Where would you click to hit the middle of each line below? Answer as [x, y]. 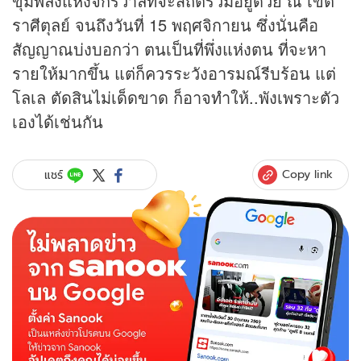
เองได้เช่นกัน [58, 122]
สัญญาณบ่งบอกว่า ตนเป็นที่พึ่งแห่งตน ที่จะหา [169, 49]
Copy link [307, 174]
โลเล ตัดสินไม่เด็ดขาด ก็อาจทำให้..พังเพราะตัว [176, 98]
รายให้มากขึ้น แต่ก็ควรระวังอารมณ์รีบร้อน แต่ [174, 73]
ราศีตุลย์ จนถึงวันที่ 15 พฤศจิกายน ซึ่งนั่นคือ [165, 25]
